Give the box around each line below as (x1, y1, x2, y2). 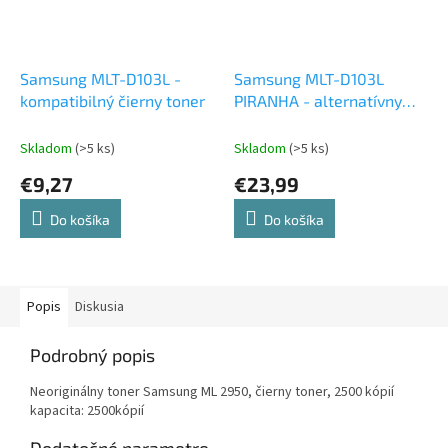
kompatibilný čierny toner (20, 91, 205, 111)
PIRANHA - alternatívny (234, 91, 402, 111)
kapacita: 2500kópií (30, 401, 144, 422)
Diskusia (75, 297, 124, 318)
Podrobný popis (30, 344, 155, 367)
